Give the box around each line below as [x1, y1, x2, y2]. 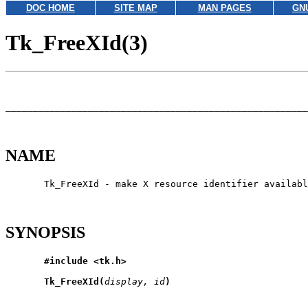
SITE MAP [113, 3, 157, 13]
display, [104, 276, 148, 287]
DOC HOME [26, 3, 75, 13]
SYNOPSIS [5, 223, 85, 241]
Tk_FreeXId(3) [5, 30, 148, 56]
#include [44, 255, 88, 266]
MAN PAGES [197, 3, 252, 13]
